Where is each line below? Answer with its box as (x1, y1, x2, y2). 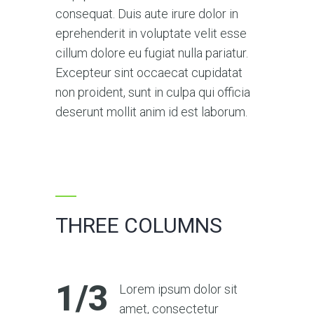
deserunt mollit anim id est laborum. (55, 104, 247, 119)
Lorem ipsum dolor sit (119, 281, 238, 296)
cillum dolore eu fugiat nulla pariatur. (55, 45, 248, 60)
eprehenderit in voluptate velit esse (55, 25, 247, 41)
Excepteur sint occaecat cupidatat (55, 64, 243, 80)
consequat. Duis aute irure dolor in (55, 6, 238, 21)
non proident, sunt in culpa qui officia (55, 84, 250, 100)
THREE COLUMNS (55, 212, 222, 238)
